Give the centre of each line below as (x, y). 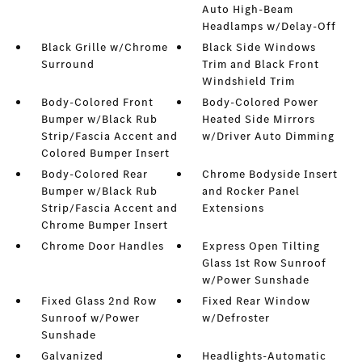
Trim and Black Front (261, 65)
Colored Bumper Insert (105, 154)
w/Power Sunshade (256, 280)
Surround (67, 65)
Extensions (234, 208)
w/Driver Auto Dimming (269, 137)
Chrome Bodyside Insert (270, 175)
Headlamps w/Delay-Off (269, 27)
